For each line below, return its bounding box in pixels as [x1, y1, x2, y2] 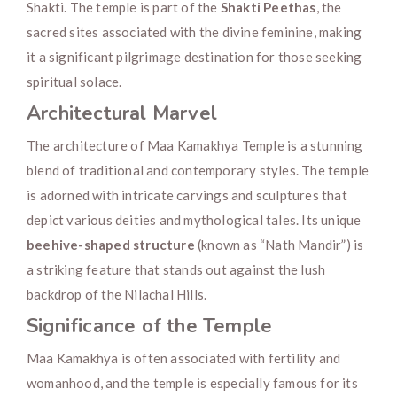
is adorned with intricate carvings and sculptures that [27, 187, 347, 203]
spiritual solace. [27, 74, 122, 90]
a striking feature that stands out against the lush [27, 261, 326, 277]
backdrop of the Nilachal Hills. [27, 286, 207, 302]
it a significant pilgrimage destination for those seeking [27, 49, 362, 65]
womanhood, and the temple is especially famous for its [27, 375, 358, 391]
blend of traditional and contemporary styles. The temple [27, 162, 370, 178]
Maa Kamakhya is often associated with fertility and [27, 350, 341, 366]
